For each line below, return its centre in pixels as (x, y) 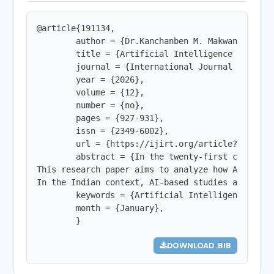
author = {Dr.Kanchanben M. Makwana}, (145, 41)
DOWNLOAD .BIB (199, 245)
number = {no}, (91, 105)
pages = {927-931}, (101, 118)
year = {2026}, (91, 79)
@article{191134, (76, 28)
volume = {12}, (91, 92)
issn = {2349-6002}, (103, 131)
